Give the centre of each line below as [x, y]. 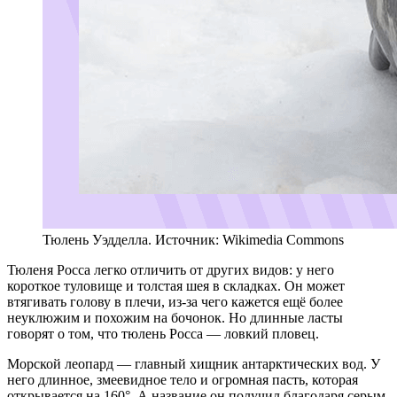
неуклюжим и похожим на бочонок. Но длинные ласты [175, 318]
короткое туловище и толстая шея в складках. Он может [176, 286]
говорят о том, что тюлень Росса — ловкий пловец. [163, 334]
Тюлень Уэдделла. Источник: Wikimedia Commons [193, 240]
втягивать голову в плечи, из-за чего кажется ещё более [175, 302]
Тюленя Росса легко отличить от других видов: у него [171, 270]
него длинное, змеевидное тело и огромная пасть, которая [183, 380]
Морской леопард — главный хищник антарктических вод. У [194, 364]
